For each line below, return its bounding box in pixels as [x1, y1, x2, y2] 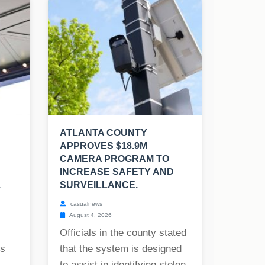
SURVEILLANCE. [60, 180, 138, 190]
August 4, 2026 [68, 212, 112, 219]
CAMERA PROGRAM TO [60, 154, 169, 164]
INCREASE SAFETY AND [60, 167, 174, 177]
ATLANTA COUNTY [60, 128, 147, 138]
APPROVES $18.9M [60, 141, 147, 151]
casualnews [69, 201, 102, 208]
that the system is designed [60, 243, 182, 255]
